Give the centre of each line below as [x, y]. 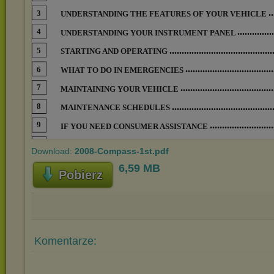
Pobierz [80, 175]
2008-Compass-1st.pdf [122, 151]
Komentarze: [65, 241]
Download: [53, 151]
